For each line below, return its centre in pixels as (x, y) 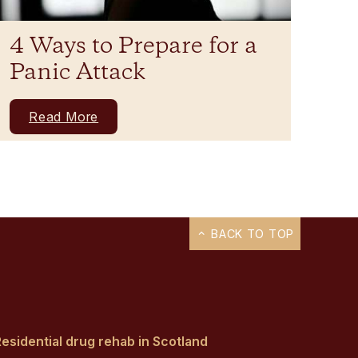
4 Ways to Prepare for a (133, 46)
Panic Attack (78, 73)
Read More (64, 116)
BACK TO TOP (251, 234)
